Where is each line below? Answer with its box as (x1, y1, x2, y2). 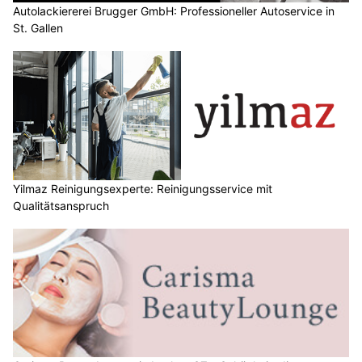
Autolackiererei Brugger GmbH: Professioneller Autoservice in (13, 4, 335, 19)
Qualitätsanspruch (13, 198, 109, 213)
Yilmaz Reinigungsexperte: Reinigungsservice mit (13, 181, 272, 196)
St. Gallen (13, 21, 63, 36)
